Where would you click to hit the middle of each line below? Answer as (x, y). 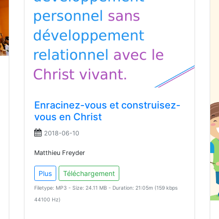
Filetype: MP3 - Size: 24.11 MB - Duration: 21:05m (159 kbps (106, 188)
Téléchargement (89, 174)
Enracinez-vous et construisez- (107, 105)
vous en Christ (68, 117)
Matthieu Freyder (60, 153)
